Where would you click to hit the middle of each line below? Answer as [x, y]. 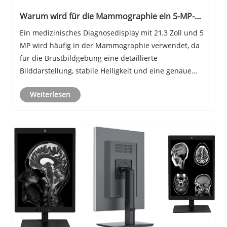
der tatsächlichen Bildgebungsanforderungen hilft [105, 96]
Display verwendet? [56, 27]
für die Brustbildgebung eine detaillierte [88, 58]
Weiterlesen [50, 95]
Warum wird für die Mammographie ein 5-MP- [107, 16]
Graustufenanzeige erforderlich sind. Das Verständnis [111, 84]
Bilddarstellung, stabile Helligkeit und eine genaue [105, 71]
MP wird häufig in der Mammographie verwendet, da [109, 46]
